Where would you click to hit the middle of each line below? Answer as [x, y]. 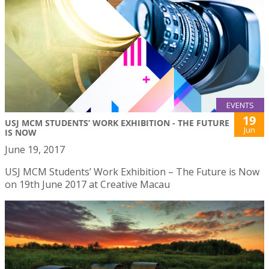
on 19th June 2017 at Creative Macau [87, 185]
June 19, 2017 [35, 150]
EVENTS [240, 105]
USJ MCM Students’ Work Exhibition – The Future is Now [132, 172]
